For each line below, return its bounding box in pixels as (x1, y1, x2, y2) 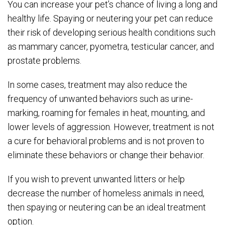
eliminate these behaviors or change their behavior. (8, 150, 204, 161)
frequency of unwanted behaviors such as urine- (8, 93, 193, 104)
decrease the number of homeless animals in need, (8, 188, 204, 199)
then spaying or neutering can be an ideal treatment (8, 202, 206, 213)
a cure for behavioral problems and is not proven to (8, 136, 204, 147)
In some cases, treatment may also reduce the (8, 79, 187, 90)
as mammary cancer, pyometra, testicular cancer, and (8, 41, 214, 52)
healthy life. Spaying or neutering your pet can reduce (8, 13, 213, 24)
